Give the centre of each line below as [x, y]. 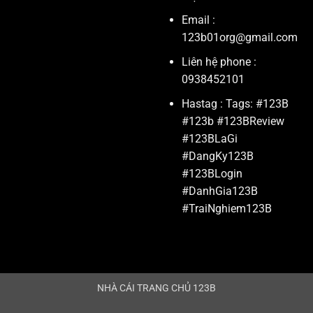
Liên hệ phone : [219, 62]
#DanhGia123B [219, 191]
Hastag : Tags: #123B [235, 103]
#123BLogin [212, 173]
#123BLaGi [209, 138]
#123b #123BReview [233, 121]
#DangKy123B [217, 156]
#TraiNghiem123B [226, 208]
